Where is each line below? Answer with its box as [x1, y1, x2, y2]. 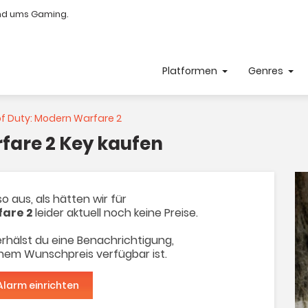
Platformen [162, 64, 220, 78]
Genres [248, 64, 286, 78]
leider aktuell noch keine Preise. [32, 205, 198, 221]
